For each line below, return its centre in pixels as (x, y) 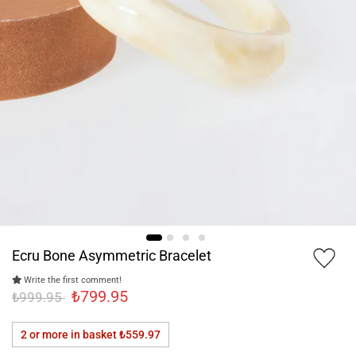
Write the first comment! (72, 281)
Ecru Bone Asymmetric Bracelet (112, 256)
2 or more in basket (70, 335)
